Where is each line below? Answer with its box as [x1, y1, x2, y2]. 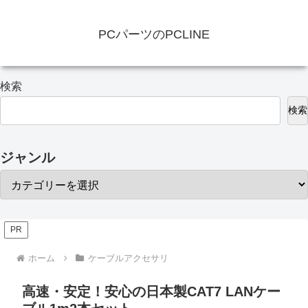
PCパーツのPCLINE [98, 27, 210, 42]
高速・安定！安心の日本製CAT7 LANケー [22, 283, 280, 299]
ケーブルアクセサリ [87, 252, 168, 263]
